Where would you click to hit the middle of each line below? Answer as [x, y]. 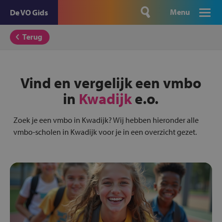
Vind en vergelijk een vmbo [111, 83]
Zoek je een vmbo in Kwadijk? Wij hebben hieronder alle [106, 120]
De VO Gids [29, 12]
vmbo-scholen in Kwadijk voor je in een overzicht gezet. [105, 132]
